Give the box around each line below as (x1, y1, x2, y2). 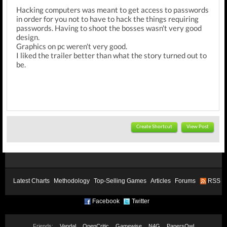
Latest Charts (13, 177, 50, 184)
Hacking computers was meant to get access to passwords (16, 5, 209, 14)
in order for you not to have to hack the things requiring (16, 14, 199, 23)
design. (16, 32, 40, 42)
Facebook (92, 198, 120, 205)
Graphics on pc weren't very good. (16, 42, 127, 51)
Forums (175, 177, 196, 184)
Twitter (132, 198, 149, 205)
